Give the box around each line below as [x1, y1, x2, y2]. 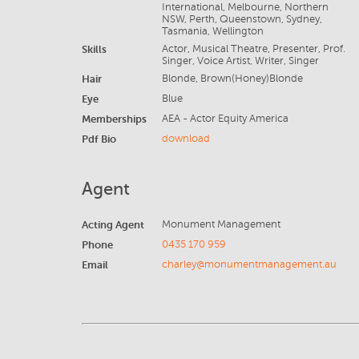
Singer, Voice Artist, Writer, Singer [161, 55, 319, 67]
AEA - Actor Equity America [161, 113, 288, 124]
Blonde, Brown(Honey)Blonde [161, 73, 303, 84]
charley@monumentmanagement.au [161, 259, 337, 270]
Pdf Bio [82, 133, 116, 145]
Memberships [82, 113, 147, 125]
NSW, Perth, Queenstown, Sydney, [161, 14, 322, 25]
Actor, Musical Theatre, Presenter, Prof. [161, 43, 345, 54]
